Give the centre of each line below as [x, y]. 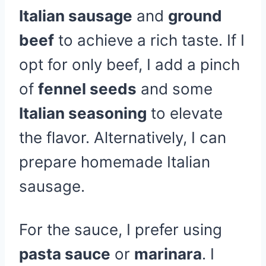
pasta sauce [65, 254]
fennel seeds [87, 89]
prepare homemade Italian [115, 162]
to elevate [185, 113]
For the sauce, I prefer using [121, 229]
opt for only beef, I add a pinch [129, 64]
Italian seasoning [83, 113]
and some [175, 89]
